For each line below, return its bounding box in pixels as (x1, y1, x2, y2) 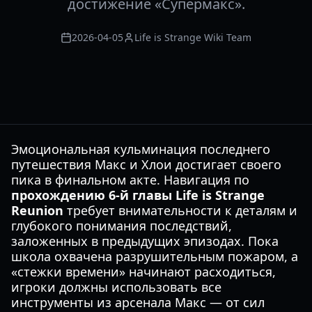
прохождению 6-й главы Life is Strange (11, 187, 265, 203)
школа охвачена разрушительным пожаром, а (11, 248, 298, 265)
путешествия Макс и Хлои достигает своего (11, 156, 281, 173)
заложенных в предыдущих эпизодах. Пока (11, 233, 279, 249)
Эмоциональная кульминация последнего (11, 141, 270, 157)
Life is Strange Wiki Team (134, 31, 251, 44)
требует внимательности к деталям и (63, 202, 297, 219)
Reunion (11, 202, 63, 219)
